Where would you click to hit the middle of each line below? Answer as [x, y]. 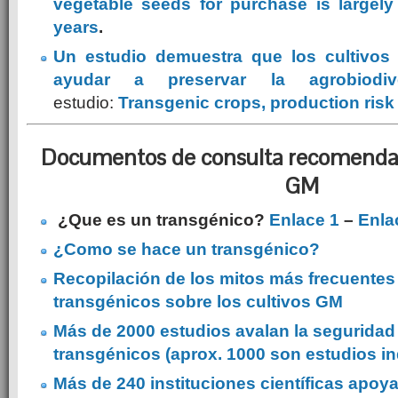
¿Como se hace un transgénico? [187, 250]
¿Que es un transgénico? [161, 220]
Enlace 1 [304, 220]
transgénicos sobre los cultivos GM [198, 302]
